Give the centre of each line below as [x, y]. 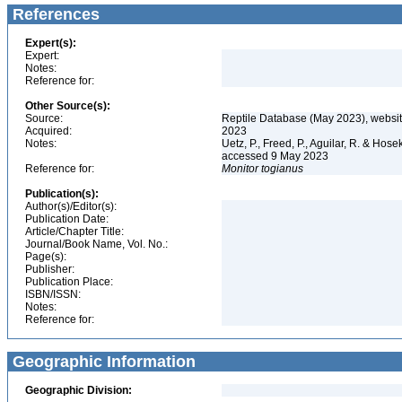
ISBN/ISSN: [53, 294]
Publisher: [50, 269]
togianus [282, 169]
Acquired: [48, 131]
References [54, 14]
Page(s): [46, 257]
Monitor [240, 169]
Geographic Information [102, 362]
